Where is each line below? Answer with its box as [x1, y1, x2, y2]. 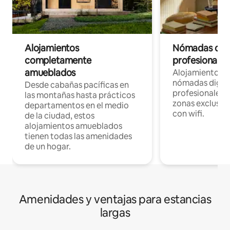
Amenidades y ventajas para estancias [18, 192, 212, 207]
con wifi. [172, 108, 204, 120]
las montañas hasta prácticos [25, 90, 135, 101]
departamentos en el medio [25, 100, 129, 111]
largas [100, 205, 130, 221]
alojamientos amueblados [25, 121, 122, 132]
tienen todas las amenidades [25, 131, 132, 142]
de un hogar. [25, 141, 71, 152]
